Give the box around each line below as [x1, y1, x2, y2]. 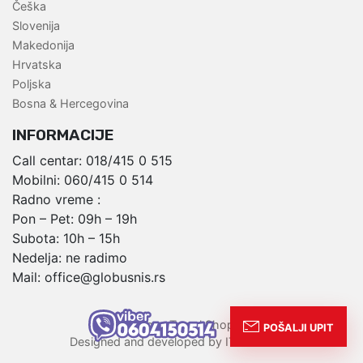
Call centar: [12, 152, 82, 169]
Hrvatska [12, 58, 62, 72]
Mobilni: [12, 172, 60, 189]
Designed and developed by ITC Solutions [66, 335, 297, 349]
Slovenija [12, 19, 60, 33]
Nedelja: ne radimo [12, 250, 127, 267]
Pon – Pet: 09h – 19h [12, 211, 137, 228]
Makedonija [12, 38, 75, 53]
